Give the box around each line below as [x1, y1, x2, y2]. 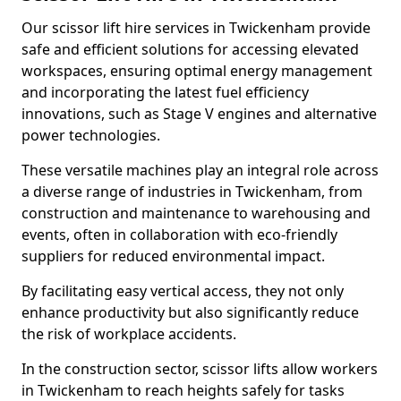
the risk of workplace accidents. [21, 324, 236, 344]
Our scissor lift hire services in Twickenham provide [21, 18, 371, 38]
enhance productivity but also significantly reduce [21, 303, 359, 322]
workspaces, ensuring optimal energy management [21, 61, 372, 81]
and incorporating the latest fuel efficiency [21, 82, 309, 102]
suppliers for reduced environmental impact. [21, 246, 325, 266]
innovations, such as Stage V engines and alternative [21, 104, 377, 124]
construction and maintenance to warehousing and [21, 203, 371, 223]
